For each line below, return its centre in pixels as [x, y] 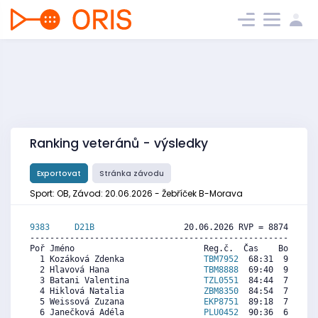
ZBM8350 [221, 291]
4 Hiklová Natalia [117, 291]
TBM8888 [221, 270]
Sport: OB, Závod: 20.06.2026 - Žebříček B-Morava [136, 194]
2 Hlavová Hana [117, 270]
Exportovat [59, 173]
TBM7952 [221, 259]
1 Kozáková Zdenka [117, 259]
